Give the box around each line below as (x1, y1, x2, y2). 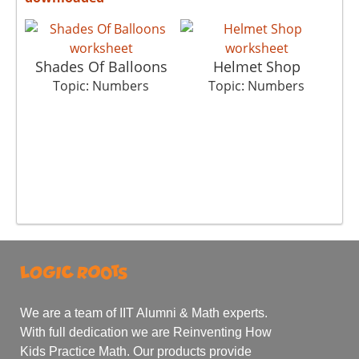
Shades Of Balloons (34, 56, 167, 76)
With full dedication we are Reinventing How (20, 325, 272, 340)
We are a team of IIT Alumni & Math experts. (20, 306, 268, 321)
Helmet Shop (212, 56, 301, 76)
